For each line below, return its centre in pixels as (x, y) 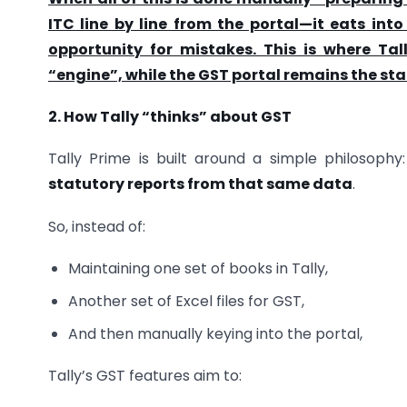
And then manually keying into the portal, (216, 334)
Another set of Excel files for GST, (187, 302)
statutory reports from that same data (200, 184)
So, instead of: (97, 226)
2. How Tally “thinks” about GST (170, 116)
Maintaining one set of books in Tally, (199, 269)
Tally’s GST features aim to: (145, 376)
